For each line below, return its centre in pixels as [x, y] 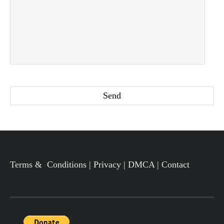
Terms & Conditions [48, 164]
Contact [175, 164]
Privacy [107, 164]
